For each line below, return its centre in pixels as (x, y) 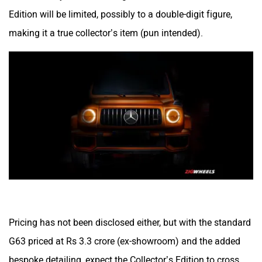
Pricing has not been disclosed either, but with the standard (130, 222)
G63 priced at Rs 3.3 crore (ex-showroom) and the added (125, 241)
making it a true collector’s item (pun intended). (106, 33)
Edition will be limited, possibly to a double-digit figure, (120, 14)
